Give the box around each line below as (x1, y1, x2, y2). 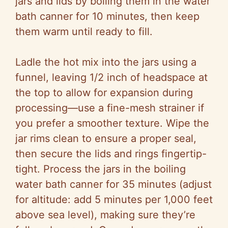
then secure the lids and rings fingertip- (15, 148, 207, 160)
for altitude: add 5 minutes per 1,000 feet (15, 193, 213, 206)
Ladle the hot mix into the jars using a (15, 56, 196, 69)
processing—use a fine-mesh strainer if (15, 102, 204, 115)
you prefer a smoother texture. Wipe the (15, 117, 209, 130)
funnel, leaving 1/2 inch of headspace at (15, 71, 208, 84)
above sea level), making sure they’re (15, 209, 195, 221)
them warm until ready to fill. (15, 25, 153, 38)
